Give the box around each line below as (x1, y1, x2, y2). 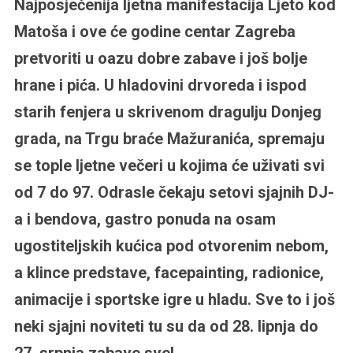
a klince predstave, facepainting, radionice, (13, 262, 324, 282)
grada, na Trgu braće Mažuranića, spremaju (13, 128, 325, 148)
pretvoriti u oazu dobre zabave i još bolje (13, 48, 307, 68)
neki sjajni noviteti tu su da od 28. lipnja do (13, 316, 318, 336)
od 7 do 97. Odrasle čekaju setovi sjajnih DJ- (13, 182, 334, 202)
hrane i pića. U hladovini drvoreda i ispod (13, 75, 307, 95)
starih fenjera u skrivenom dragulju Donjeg (13, 102, 321, 121)
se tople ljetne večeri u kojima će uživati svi (13, 155, 325, 175)
